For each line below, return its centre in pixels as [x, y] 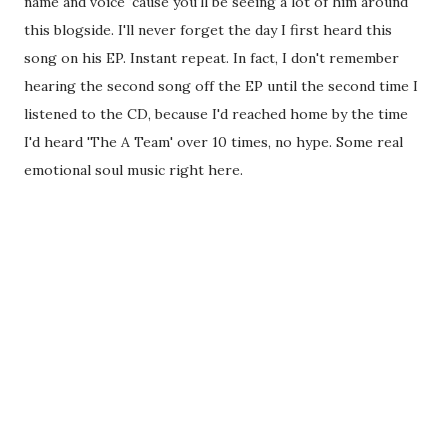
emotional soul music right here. [133, 170]
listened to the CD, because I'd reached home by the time [216, 114]
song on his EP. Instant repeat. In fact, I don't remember [211, 58]
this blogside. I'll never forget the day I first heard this [208, 30]
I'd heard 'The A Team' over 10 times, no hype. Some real [213, 142]
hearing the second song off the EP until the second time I [221, 86]
